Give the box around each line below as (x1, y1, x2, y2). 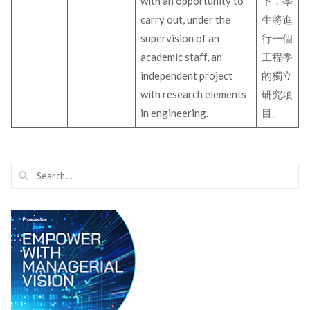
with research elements (140, 88, 247, 100)
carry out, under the (140, 13, 231, 26)
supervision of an (140, 32, 220, 44)
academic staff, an (140, 51, 223, 63)
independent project (140, 69, 233, 82)
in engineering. (140, 107, 209, 119)
